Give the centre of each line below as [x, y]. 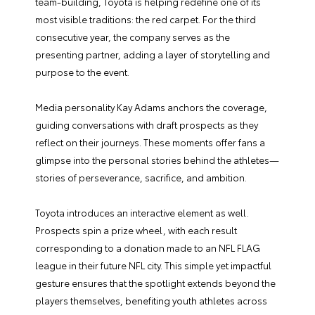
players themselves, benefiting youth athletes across [151, 301]
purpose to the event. [82, 72]
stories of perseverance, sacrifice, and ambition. [141, 178]
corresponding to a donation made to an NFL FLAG [148, 248]
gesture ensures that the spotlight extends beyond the [155, 283]
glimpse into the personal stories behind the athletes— [157, 160]
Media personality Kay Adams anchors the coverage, [151, 107]
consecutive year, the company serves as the [133, 37]
